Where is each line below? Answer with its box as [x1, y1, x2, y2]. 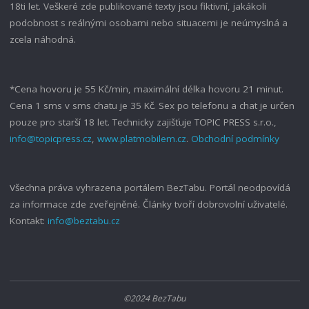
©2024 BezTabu [123, 292, 186, 304]
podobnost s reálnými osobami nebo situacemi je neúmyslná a [9, 17, 288, 30]
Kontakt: [9, 214, 48, 227]
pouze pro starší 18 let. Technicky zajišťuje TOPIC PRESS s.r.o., [9, 115, 277, 128]
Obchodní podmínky [190, 132, 279, 145]
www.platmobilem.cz [97, 132, 186, 145]
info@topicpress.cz [9, 132, 92, 145]
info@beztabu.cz [47, 214, 120, 227]
